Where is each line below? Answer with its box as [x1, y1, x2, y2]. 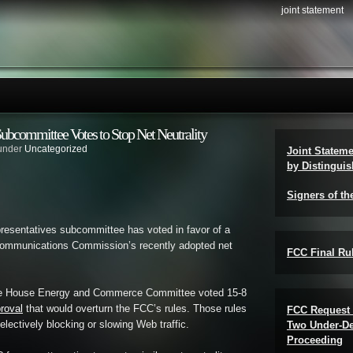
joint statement [281, 5, 344, 16]
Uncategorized [24, 143, 87, 154]
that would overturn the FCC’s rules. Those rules [23, 303, 247, 314]
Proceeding [287, 334, 343, 346]
